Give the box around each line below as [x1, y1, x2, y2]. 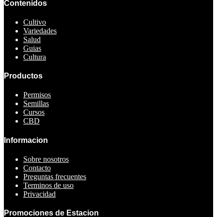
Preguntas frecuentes [23, 172, 86, 181]
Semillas [23, 99, 49, 108]
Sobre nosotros [23, 155, 69, 163]
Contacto [23, 163, 51, 172]
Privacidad [23, 189, 56, 198]
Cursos [23, 108, 45, 117]
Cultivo [23, 17, 46, 26]
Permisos [23, 91, 51, 99]
